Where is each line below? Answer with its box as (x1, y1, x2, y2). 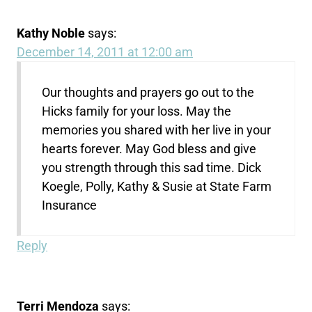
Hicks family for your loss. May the (42, 103, 232, 118)
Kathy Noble (17, 25, 86, 40)
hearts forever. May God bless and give (42, 141, 257, 156)
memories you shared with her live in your (42, 122, 272, 137)
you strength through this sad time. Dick (42, 159, 262, 175)
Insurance (42, 197, 97, 212)
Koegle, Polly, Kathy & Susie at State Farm (42, 178, 272, 194)
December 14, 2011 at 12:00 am (17, 44, 194, 59)
